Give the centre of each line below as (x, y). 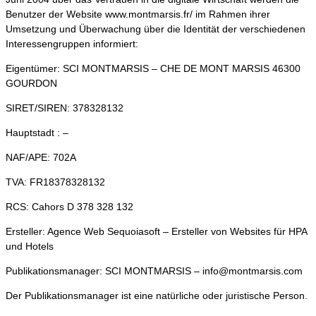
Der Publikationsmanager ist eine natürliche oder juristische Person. (157, 296)
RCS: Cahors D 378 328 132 (69, 207)
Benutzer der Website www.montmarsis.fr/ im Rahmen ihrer (138, 14)
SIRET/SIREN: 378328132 (65, 108)
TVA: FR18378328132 (55, 182)
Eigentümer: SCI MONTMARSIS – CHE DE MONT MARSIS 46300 (153, 69)
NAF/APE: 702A (41, 158)
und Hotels (30, 247)
